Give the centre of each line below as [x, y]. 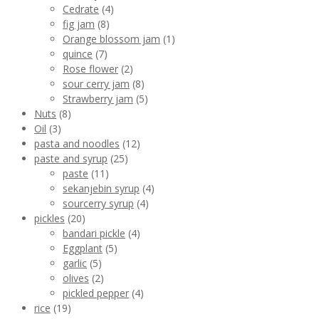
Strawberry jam [98, 99]
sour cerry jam [96, 84]
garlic [75, 263]
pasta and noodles [77, 144]
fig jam [79, 24]
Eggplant [83, 249]
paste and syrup [71, 159]
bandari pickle [94, 234]
